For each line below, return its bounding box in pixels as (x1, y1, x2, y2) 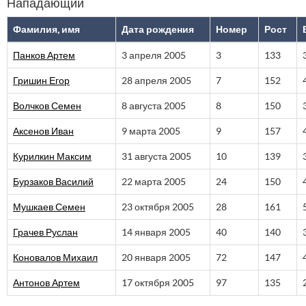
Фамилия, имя (13, 24, 80, 35)
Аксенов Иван (13, 126, 74, 137)
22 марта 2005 (122, 176, 186, 187)
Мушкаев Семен (13, 201, 85, 212)
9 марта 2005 (122, 126, 180, 137)
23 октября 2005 (122, 201, 194, 212)
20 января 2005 (122, 252, 191, 263)
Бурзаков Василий (13, 176, 94, 187)
